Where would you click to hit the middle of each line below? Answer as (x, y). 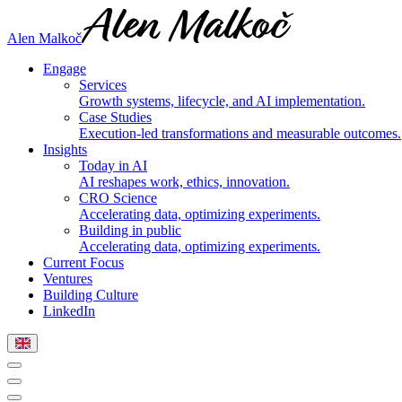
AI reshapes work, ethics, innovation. (184, 182)
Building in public (130, 230)
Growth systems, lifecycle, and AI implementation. (222, 101)
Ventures (68, 279)
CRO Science (118, 198)
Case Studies (115, 117)
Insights (65, 149)
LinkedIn (69, 311)
